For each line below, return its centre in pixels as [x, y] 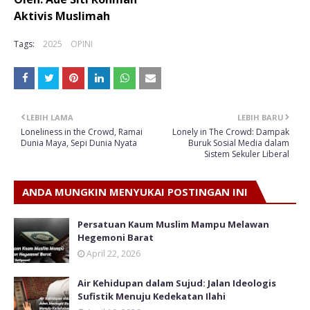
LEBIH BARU [261, 117]
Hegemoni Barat [116, 237]
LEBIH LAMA [50, 117]
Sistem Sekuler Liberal [247, 154]
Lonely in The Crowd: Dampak [231, 131]
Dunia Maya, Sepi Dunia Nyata [79, 143]
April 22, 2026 [113, 253]
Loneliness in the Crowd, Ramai [82, 131]
